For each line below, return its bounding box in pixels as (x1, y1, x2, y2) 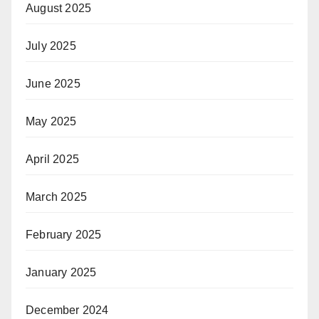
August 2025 (26, 1, 92, 14)
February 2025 (26, 228, 102, 241)
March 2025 (26, 190, 87, 203)
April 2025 (26, 152, 79, 165)
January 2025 (26, 266, 97, 278)
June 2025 (26, 77, 80, 90)
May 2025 (26, 115, 77, 127)
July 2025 (26, 39, 76, 52)
